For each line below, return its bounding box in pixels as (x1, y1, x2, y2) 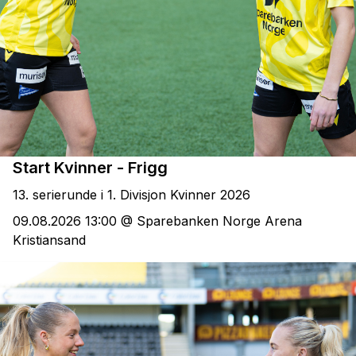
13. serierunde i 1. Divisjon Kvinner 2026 (13, 187, 250, 203)
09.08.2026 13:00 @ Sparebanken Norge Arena (13, 212, 302, 229)
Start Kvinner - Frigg (13, 158, 168, 178)
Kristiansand (13, 231, 86, 248)
